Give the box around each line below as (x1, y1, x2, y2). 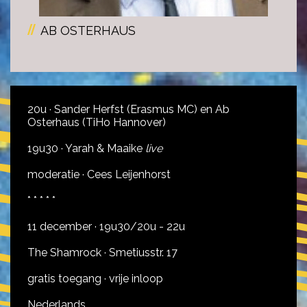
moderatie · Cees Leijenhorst (27, 168, 171, 181)
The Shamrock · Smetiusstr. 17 (27, 246, 177, 259)
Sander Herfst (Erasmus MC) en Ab (54, 103, 230, 116)
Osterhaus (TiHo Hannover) (27, 116, 166, 129)
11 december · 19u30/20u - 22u (27, 220, 185, 233)
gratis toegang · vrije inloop (27, 272, 163, 285)
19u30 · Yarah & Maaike (27, 142, 145, 155)
